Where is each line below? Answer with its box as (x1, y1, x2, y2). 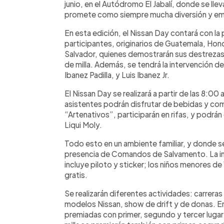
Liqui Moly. (64, 119, 102, 129)
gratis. (64, 169, 87, 179)
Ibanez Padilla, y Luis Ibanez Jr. (64, 69, 169, 79)
